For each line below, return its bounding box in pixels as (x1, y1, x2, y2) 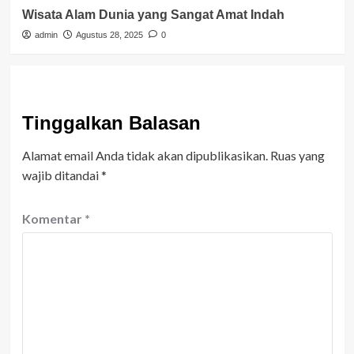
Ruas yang (269, 147, 325, 163)
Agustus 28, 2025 (75, 29, 143, 40)
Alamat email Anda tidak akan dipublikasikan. (21, 147, 268, 163)
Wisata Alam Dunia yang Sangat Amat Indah (21, 7, 284, 21)
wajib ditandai (21, 167, 101, 183)
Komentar (21, 210, 85, 226)
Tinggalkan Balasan (21, 111, 201, 134)
